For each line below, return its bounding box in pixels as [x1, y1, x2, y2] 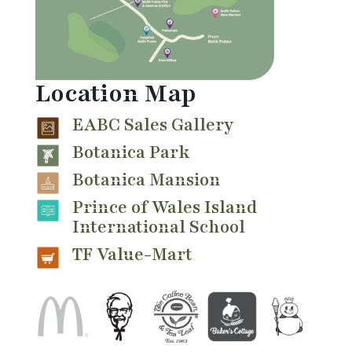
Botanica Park [71, 141, 189, 165]
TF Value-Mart [71, 243, 192, 267]
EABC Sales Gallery [71, 113, 233, 137]
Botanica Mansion [71, 168, 221, 192]
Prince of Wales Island [71, 196, 257, 220]
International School [71, 215, 245, 240]
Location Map [35, 77, 196, 111]
